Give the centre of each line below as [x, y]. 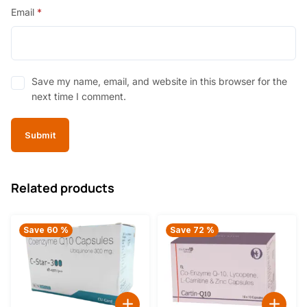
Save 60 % [46, 230]
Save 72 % [192, 230]
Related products [63, 188]
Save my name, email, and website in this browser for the [159, 82]
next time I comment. [79, 97]
